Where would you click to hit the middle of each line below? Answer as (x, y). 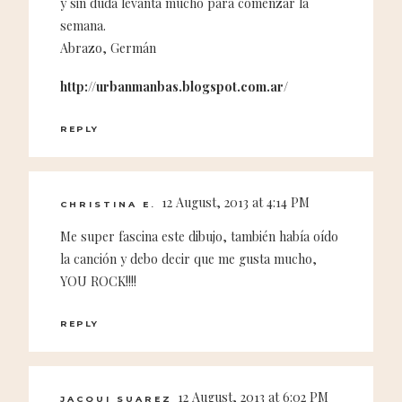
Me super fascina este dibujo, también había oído (199, 236)
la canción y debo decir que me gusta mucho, (188, 258)
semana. (83, 25)
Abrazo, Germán (108, 48)
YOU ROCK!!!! (98, 281)
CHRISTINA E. (108, 205)
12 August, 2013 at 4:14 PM (236, 203)
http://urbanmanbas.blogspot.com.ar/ (174, 87)
